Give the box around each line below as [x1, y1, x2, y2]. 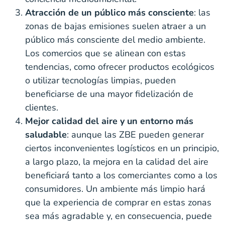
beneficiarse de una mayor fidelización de [25, 87, 193, 100]
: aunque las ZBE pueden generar [67, 128, 204, 141]
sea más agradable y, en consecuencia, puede [25, 209, 212, 222]
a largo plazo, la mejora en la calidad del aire [25, 155, 208, 168]
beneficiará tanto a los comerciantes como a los [25, 169, 217, 181]
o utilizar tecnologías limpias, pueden [25, 74, 176, 86]
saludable [25, 128, 67, 141]
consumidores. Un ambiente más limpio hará [25, 182, 205, 195]
